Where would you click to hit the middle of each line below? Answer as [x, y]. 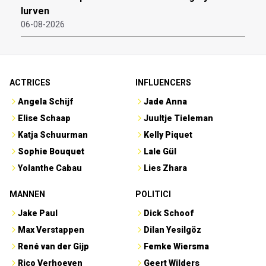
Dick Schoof [169, 213]
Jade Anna [165, 101]
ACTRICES [30, 82]
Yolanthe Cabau [50, 168]
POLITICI [153, 194]
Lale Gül [160, 151]
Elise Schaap [44, 118]
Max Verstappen [51, 229]
